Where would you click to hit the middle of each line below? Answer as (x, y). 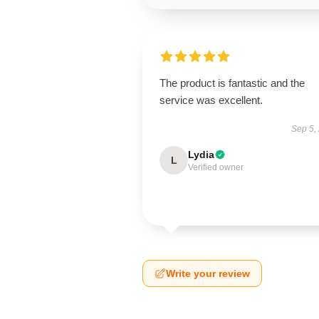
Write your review (208, 273)
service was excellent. (211, 100)
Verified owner (216, 167)
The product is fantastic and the (232, 83)
